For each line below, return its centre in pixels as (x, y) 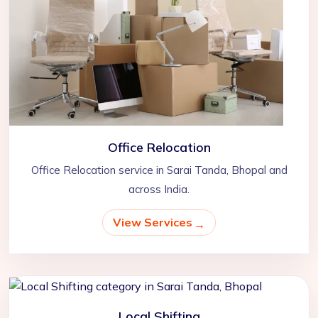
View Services (153, 223)
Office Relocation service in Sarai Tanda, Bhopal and (159, 170)
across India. (159, 190)
